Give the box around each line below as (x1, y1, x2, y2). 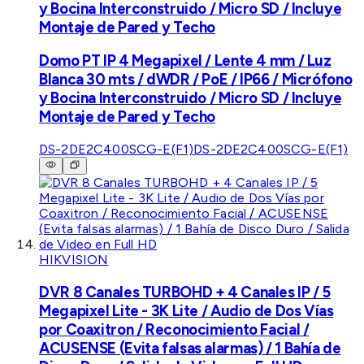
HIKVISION (39, 252, 109, 268)
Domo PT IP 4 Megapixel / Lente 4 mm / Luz (39, 51, 331, 71)
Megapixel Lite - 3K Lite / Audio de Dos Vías (39, 301, 334, 321)
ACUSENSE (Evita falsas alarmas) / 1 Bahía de (39, 339, 341, 358)
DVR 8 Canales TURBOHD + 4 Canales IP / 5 (39, 283, 331, 302)
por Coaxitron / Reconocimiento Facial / (39, 320, 310, 340)
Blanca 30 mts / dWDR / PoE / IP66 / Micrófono (39, 70, 353, 89)
